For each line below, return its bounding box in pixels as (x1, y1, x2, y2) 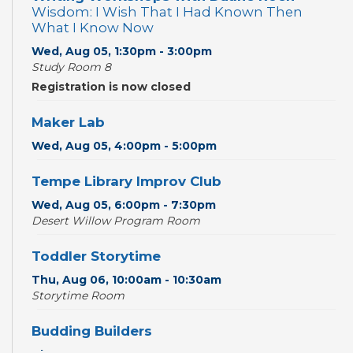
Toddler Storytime (32, 248, 161, 265)
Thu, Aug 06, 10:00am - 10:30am (32, 273, 221, 288)
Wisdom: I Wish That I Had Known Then (32, 4, 303, 20)
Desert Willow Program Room (32, 214, 200, 229)
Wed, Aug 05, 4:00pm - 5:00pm (32, 139, 217, 154)
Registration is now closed (32, 80, 191, 95)
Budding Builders (32, 323, 152, 340)
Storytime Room (32, 288, 124, 303)
